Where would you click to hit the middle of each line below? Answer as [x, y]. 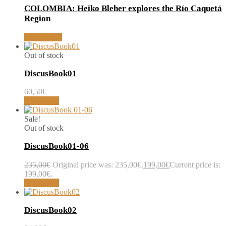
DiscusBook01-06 [56, 146]
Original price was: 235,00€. [98, 164]
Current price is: [195, 164]
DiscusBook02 [50, 210]
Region [37, 19]
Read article [43, 37]
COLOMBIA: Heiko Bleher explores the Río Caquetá [123, 9]
